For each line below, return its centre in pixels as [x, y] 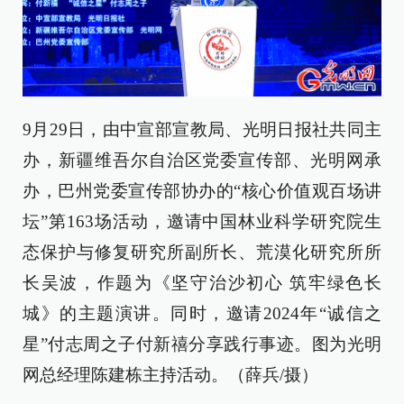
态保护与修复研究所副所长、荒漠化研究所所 [202, 252]
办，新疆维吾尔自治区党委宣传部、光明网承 [202, 161]
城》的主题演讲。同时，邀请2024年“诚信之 [202, 314]
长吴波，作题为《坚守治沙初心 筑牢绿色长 [202, 283]
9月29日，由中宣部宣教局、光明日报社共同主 [202, 130]
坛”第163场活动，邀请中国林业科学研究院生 [202, 222]
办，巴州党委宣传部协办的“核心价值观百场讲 [202, 191]
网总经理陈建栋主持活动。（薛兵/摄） [170, 375]
